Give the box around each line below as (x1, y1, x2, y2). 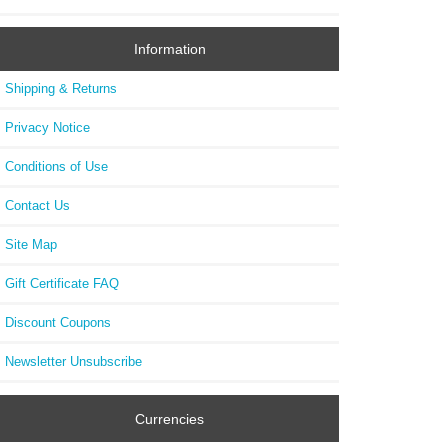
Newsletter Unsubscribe (5, 354, 142, 370)
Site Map (5, 237, 57, 253)
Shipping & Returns (5, 81, 117, 97)
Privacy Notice (5, 120, 90, 136)
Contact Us (5, 198, 70, 214)
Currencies (135, 410, 205, 427)
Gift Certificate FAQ (5, 276, 119, 292)
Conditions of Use (5, 159, 108, 175)
